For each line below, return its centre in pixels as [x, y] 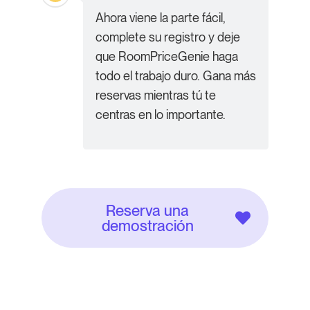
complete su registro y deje [168, 37]
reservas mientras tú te [156, 95]
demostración [147, 225]
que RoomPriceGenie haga [167, 56]
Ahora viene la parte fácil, [161, 17]
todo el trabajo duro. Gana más [176, 75]
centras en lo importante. [161, 114]
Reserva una [147, 210]
